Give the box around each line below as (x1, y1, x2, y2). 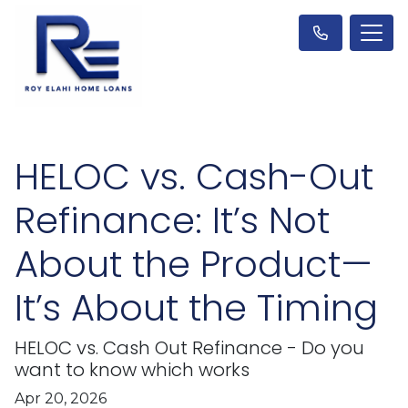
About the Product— (15, 238, 372, 290)
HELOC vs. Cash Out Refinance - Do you (15, 334, 364, 361)
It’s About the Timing (15, 281, 378, 333)
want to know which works (15, 356, 250, 382)
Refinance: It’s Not (15, 194, 330, 246)
